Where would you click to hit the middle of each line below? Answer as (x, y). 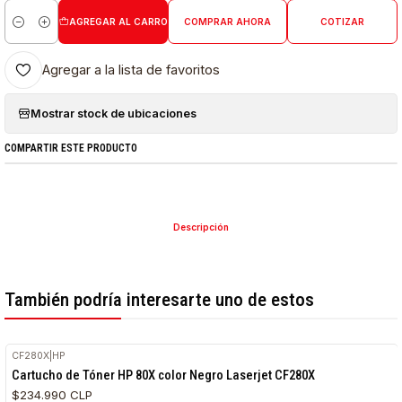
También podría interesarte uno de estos (160, 300)
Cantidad (29, 31)
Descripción (201, 227)
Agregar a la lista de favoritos (131, 70)
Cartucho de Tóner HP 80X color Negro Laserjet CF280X (164, 375)
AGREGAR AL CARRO (118, 22)
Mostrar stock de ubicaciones (114, 113)
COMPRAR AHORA (227, 22)
